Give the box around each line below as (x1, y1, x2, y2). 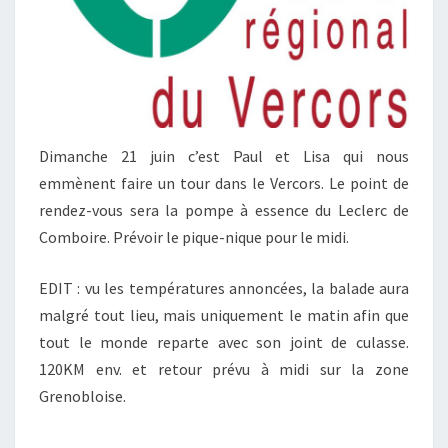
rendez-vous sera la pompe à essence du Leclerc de (39, 200, 409, 221)
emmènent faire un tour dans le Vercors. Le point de (39, 173, 409, 194)
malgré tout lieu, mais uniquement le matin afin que (39, 305, 409, 326)
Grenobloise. (39, 386, 126, 407)
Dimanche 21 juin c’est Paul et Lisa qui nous (39, 146, 409, 167)
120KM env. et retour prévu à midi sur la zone (39, 359, 409, 380)
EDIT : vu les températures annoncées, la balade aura (39, 278, 409, 299)
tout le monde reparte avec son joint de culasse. (39, 332, 409, 353)
